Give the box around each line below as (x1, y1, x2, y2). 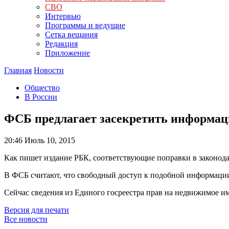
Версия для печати (4, 205, 69, 214)
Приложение (45, 49, 90, 57)
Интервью (45, 12, 81, 20)
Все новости (4, 214, 48, 223)
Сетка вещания (45, 30, 98, 39)
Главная (4, 66, 32, 75)
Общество (25, 83, 60, 92)
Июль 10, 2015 (22, 135, 75, 145)
